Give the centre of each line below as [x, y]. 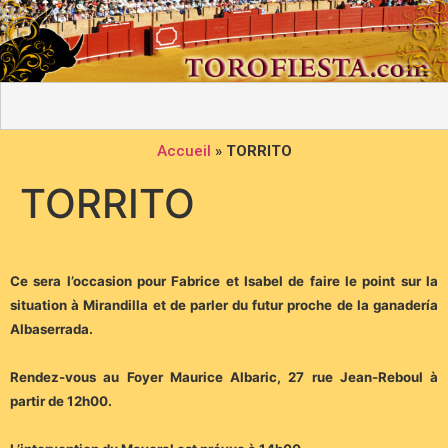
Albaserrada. [51, 329]
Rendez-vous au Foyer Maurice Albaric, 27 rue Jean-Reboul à [224, 377]
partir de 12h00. [61, 401]
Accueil [183, 151]
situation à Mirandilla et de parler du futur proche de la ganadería [224, 305]
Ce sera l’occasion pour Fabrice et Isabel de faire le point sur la [224, 281]
